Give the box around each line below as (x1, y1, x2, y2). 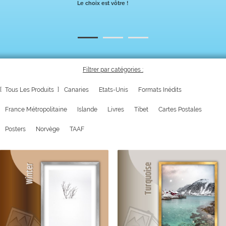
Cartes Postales (158, 106, 202, 113)
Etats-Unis (99, 86, 128, 93)
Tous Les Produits (5, 86, 54, 93)
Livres (107, 106, 124, 113)
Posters (5, 126, 26, 133)
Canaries (64, 86, 89, 93)
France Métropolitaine (5, 106, 67, 113)
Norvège (36, 126, 60, 133)
